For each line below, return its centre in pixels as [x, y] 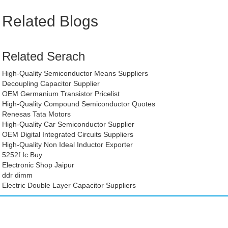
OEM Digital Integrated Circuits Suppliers [68, 134]
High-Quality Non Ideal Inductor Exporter [68, 144]
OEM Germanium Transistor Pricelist [61, 93]
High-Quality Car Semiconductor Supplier [68, 124]
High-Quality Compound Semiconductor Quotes [79, 104]
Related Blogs [50, 21]
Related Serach [44, 56]
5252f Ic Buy [22, 154]
